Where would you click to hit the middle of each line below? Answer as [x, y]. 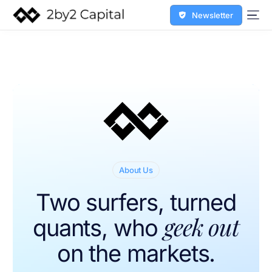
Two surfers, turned [136, 202]
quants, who [95, 227]
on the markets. [136, 253]
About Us [136, 170]
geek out [202, 226]
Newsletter [212, 15]
